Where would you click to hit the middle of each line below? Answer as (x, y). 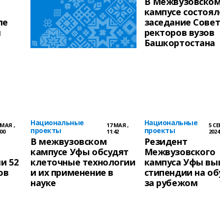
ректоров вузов (179, 32)
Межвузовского (180, 152)
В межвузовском (69, 141)
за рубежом (171, 183)
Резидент (166, 141)
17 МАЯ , (118, 125)
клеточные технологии (83, 162)
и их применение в (72, 172)
